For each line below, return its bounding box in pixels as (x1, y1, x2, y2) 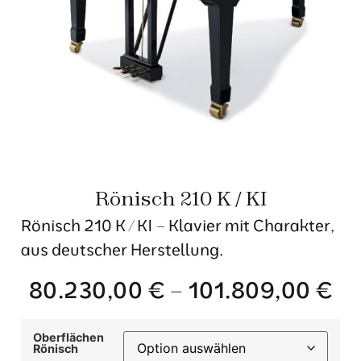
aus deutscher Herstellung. (21, 239, 223, 259)
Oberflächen (33, 330, 104, 344)
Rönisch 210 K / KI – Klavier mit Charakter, (21, 214, 334, 235)
